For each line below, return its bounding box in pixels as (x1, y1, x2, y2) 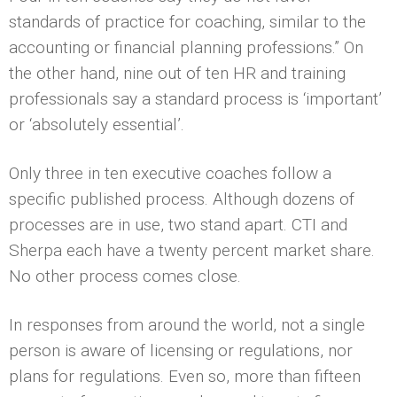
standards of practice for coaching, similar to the (9, 11, 366, 32)
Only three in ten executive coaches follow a (9, 162, 331, 183)
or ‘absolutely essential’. (9, 113, 184, 135)
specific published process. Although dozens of (9, 188, 354, 209)
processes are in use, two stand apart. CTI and (9, 214, 347, 235)
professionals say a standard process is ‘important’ (9, 88, 382, 109)
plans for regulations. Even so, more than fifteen (9, 365, 361, 386)
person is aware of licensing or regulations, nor (9, 339, 353, 361)
